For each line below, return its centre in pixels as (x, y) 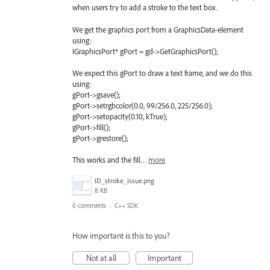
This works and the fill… (110, 159)
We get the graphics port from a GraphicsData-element (158, 29)
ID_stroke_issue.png (124, 181)
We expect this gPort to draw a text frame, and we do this (162, 73)
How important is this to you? (121, 236)
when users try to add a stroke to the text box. (145, 8)
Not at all (101, 258)
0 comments (89, 206)
